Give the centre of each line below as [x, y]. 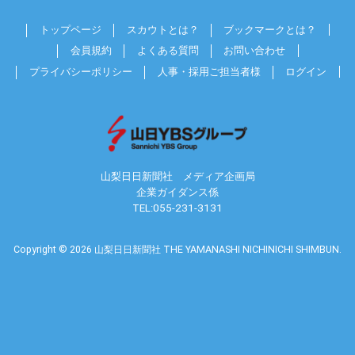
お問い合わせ [255, 51]
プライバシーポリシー [80, 71]
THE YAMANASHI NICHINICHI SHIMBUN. [252, 250]
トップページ [70, 30]
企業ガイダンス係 [177, 193]
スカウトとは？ [162, 30]
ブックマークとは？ [270, 30]
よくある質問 [168, 51]
